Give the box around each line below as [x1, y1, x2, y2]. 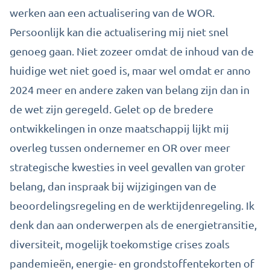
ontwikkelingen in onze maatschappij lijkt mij [10, 122, 229, 134]
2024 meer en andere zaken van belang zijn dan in [10, 83, 250, 96]
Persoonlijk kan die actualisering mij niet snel [10, 25, 228, 38]
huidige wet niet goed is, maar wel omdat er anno [10, 64, 251, 77]
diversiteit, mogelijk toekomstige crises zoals [10, 237, 230, 250]
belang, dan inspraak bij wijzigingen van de [10, 180, 216, 192]
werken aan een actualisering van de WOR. [10, 6, 215, 19]
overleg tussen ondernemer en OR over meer [10, 141, 230, 154]
